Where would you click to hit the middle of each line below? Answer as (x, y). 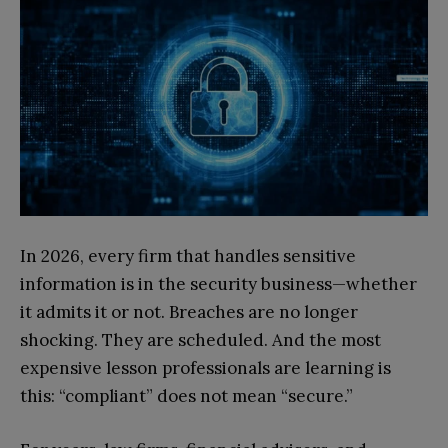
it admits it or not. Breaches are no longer (189, 312)
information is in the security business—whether (218, 284)
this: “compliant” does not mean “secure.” (186, 396)
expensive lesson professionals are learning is (205, 368)
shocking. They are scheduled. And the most (200, 340)
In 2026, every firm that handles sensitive (188, 256)
